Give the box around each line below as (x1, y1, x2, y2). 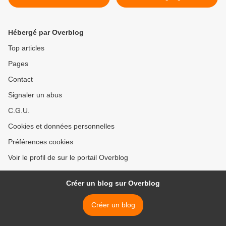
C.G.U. (8, 106, 30, 115)
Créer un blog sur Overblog (66, 179, 160, 188)
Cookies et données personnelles (8, 122, 115, 131)
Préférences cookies (8, 138, 73, 146)
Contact (8, 75, 33, 84)
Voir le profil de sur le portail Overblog (8, 153, 128, 162)
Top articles (8, 44, 44, 52)
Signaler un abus (8, 91, 62, 99)
